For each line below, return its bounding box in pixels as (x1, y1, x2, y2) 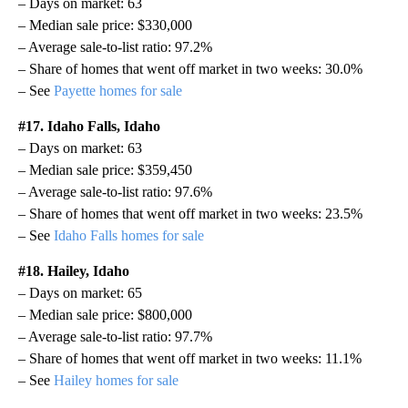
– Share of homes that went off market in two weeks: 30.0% (18, 60, 362, 76)
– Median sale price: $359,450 (18, 161, 192, 178)
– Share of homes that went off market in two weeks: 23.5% (18, 205, 362, 221)
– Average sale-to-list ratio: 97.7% (18, 328, 212, 344)
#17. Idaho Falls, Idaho (18, 117, 160, 134)
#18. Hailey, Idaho (18, 262, 129, 279)
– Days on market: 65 (18, 284, 142, 301)
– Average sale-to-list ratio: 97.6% (18, 183, 212, 199)
